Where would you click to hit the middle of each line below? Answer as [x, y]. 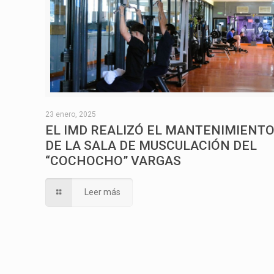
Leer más [102, 192]
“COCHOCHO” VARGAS [113, 161]
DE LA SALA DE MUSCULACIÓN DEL [151, 145]
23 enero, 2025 [71, 114]
